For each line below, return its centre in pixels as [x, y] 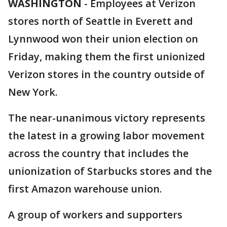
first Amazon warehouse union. [85, 189]
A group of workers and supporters [95, 215]
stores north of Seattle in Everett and [101, 21]
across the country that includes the [98, 153]
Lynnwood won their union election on [103, 39]
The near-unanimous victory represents [107, 118]
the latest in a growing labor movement [106, 136]
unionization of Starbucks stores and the [110, 171]
